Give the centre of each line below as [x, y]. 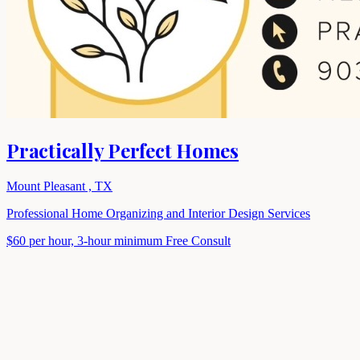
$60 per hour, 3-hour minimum [86, 240]
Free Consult [198, 240]
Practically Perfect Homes [123, 150]
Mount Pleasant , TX [59, 186]
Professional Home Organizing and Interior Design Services [158, 213]
